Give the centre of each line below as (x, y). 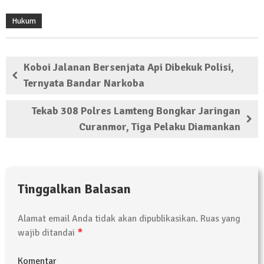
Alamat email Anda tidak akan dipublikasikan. (108, 219)
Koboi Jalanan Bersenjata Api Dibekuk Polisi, (129, 67)
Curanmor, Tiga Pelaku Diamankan (160, 127)
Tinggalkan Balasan (74, 189)
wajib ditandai (47, 233)
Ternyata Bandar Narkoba (84, 83)
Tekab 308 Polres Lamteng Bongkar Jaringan (136, 111)
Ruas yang (219, 219)
